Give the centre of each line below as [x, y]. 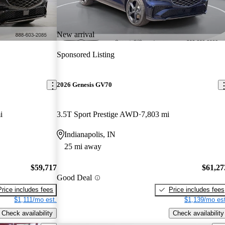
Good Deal [75, 178]
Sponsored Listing [86, 54]
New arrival [76, 34]
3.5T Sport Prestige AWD [98, 115]
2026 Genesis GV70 [85, 85]
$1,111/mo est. [36, 199]
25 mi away [83, 147]
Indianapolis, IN [90, 135]
